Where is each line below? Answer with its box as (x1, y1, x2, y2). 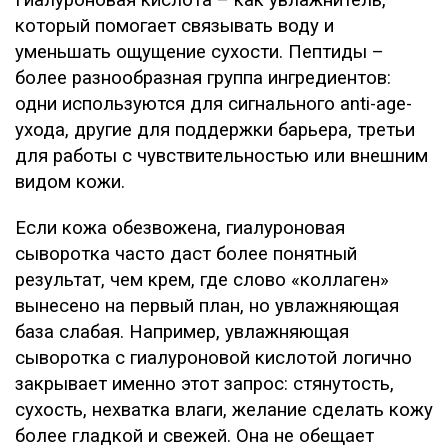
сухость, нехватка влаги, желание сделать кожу (15, 399, 433, 422)
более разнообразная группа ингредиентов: (15, 67, 391, 90)
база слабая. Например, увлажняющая (15, 321, 349, 344)
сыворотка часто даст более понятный (15, 243, 357, 266)
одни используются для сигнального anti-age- (15, 93, 412, 116)
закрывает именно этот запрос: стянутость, (15, 373, 394, 396)
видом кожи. (15, 171, 125, 194)
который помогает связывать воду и (15, 15, 334, 38)
